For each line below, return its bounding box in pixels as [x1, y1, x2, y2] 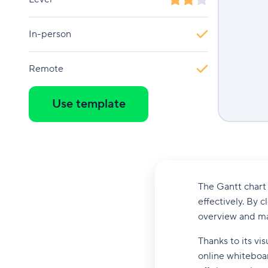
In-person [29, 28, 71, 40]
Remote [29, 62, 63, 75]
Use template [51, 96, 126, 112]
